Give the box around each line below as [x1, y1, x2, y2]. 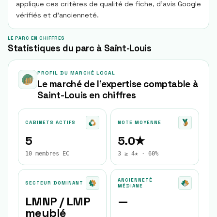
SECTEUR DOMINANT [25, 180, 83, 186]
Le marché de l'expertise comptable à [37, 78, 199, 90]
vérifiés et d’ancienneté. [16, 11, 99, 19]
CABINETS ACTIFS [25, 119, 76, 125]
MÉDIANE [118, 183, 143, 189]
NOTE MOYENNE [118, 119, 161, 125]
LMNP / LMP [25, 194, 90, 209]
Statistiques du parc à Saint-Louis [8, 43, 152, 54]
